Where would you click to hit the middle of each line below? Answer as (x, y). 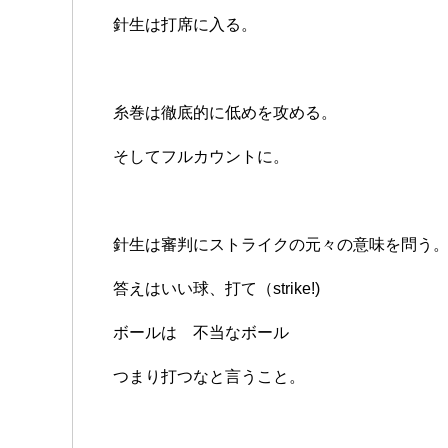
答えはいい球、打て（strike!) (216, 289)
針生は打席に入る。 (185, 25)
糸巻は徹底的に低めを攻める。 (225, 113)
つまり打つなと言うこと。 (209, 377)
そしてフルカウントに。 (201, 157)
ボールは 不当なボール (201, 333)
